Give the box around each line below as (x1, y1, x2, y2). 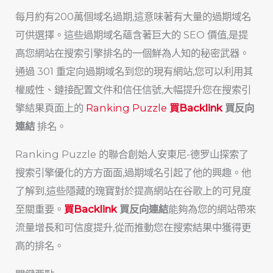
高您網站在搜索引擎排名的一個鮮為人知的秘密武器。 (15, 47, 250, 60)
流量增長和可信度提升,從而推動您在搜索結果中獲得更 (15, 221, 252, 234)
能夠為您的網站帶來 (168, 203, 257, 216)
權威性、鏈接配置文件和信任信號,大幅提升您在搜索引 (15, 83, 252, 96)
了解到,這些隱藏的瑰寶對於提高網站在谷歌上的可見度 (15, 185, 252, 197)
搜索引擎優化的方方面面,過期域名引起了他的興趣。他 (15, 166, 252, 179)
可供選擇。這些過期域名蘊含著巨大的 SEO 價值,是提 (15, 29, 249, 41)
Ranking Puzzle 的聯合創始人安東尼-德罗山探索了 (15, 148, 249, 161)
